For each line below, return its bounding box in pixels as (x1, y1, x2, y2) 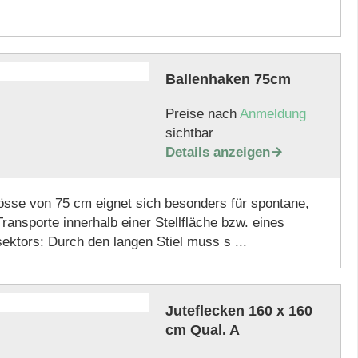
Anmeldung (239, 106, 306, 121)
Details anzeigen (165, 145, 270, 160)
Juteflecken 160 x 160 (165, 303, 312, 319)
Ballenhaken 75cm (165, 71, 291, 87)
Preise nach (165, 106, 240, 121)
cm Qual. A (165, 322, 240, 338)
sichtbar (165, 125, 213, 141)
